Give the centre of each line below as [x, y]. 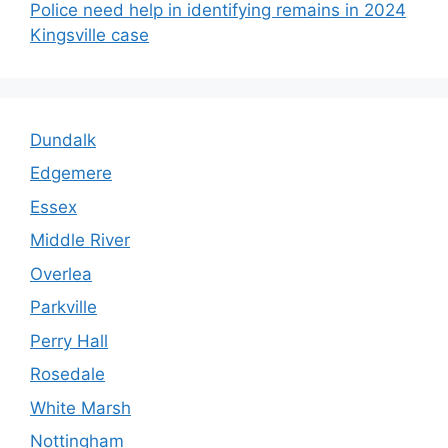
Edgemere [71, 173]
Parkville [63, 307]
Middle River [80, 240]
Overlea [61, 273]
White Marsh [80, 407]
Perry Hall [69, 340]
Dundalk [63, 139]
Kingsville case [89, 34]
